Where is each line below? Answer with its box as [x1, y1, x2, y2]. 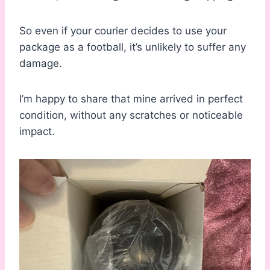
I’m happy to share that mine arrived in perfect [19, 93, 243, 105]
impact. [19, 125, 55, 138]
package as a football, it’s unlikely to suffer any [19, 41, 246, 54]
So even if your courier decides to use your [19, 25, 227, 37]
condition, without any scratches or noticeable [19, 109, 243, 122]
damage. [19, 57, 62, 70]
